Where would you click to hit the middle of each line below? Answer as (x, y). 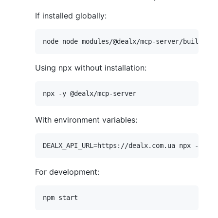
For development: (67, 172)
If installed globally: (71, 16)
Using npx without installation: (91, 68)
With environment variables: (86, 120)
